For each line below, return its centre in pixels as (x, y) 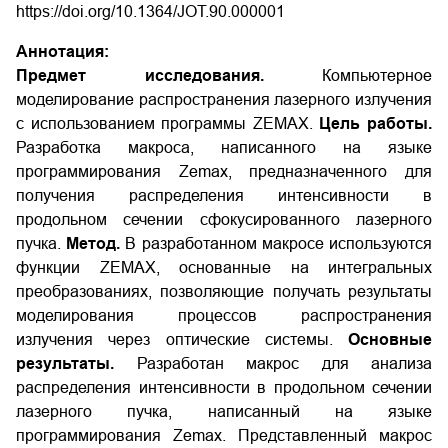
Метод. (96, 243)
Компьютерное (377, 75)
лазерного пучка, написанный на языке (224, 411)
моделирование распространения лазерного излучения (224, 99)
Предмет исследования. (169, 75)
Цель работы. (376, 123)
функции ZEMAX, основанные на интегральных (224, 267)
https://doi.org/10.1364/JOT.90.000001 (150, 11)
